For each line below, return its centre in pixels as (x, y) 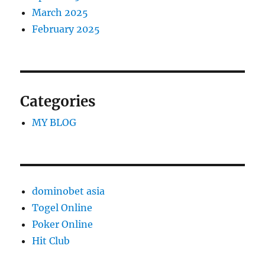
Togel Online (62, 208)
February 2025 (66, 29)
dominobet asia (69, 191)
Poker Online (63, 224)
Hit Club (51, 241)
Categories (58, 101)
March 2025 (60, 12)
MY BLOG (54, 122)
